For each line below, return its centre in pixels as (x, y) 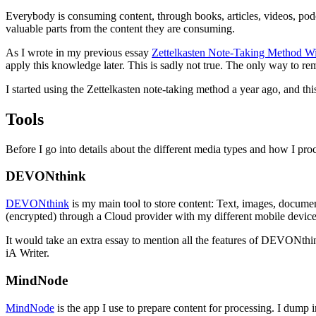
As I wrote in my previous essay (79, 52)
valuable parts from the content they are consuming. (120, 28)
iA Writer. (28, 253)
